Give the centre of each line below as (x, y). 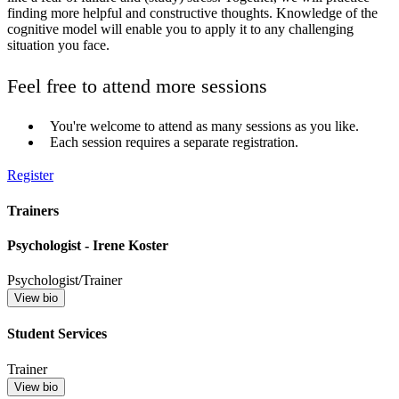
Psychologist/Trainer (65, 281)
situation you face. (58, 45)
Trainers (33, 210)
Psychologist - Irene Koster (88, 245)
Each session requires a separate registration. (174, 142)
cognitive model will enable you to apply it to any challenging (180, 29)
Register (30, 175)
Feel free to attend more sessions (137, 85)
